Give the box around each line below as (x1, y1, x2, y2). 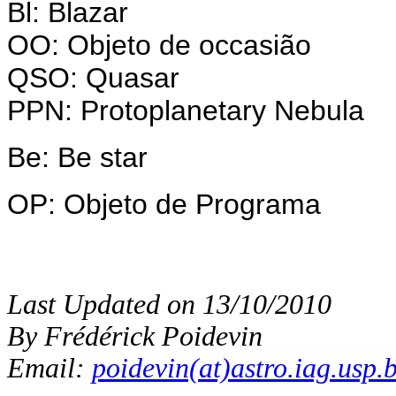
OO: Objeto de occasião (7, 29, 311, 61)
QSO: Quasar (7, 62, 179, 94)
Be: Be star (7, 141, 148, 173)
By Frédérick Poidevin (7, 321, 263, 352)
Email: (7, 353, 92, 384)
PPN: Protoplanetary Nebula (7, 95, 364, 126)
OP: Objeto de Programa (7, 188, 321, 220)
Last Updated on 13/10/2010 (7, 289, 331, 320)
